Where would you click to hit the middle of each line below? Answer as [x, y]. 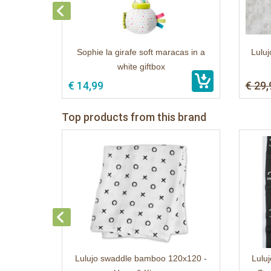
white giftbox [141, 67]
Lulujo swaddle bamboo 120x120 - [141, 258]
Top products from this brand [134, 117]
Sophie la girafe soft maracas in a [141, 52]
